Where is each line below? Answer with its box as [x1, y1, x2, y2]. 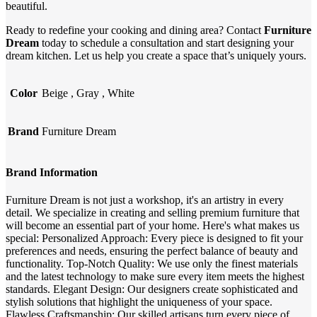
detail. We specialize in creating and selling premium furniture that [6, 207, 299, 219]
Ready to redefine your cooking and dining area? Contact [6, 23, 264, 36]
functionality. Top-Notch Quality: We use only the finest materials [6, 258, 298, 270]
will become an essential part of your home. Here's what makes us [6, 219, 299, 232]
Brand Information [6, 166, 98, 178]
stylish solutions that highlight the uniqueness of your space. [6, 296, 272, 309]
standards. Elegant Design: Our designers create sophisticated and [6, 283, 298, 296]
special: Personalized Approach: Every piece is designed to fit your [6, 232, 303, 245]
